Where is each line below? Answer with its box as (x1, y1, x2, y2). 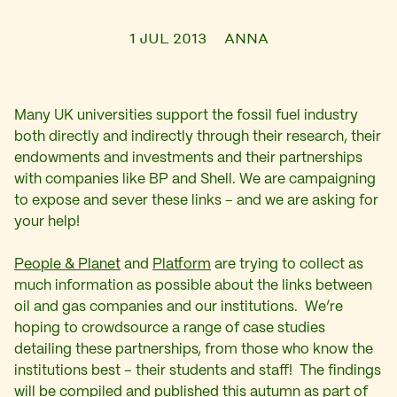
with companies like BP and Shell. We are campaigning (14, 173, 376, 186)
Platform (152, 258, 211, 271)
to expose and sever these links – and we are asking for (14, 194, 378, 207)
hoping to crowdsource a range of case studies (14, 322, 325, 335)
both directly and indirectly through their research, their (14, 130, 381, 144)
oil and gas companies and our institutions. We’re (14, 300, 343, 314)
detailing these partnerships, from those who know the (14, 343, 373, 356)
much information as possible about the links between (14, 279, 372, 292)
